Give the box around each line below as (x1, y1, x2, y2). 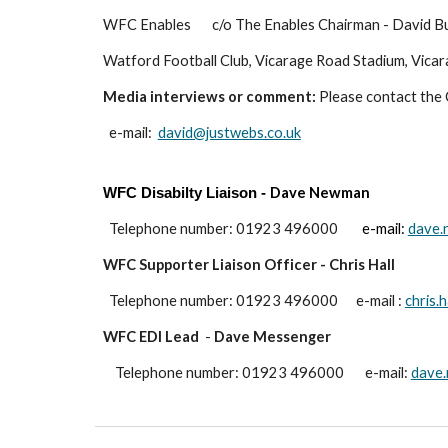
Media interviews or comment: (102, 88, 316, 105)
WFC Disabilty (102, 185, 206, 201)
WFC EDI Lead (102, 328, 199, 345)
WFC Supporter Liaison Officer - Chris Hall (102, 256, 401, 273)
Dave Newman (269, 184, 373, 201)
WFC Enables (102, 16, 191, 33)
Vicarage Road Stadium (254, 52, 405, 69)
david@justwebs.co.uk (157, 124, 301, 141)
